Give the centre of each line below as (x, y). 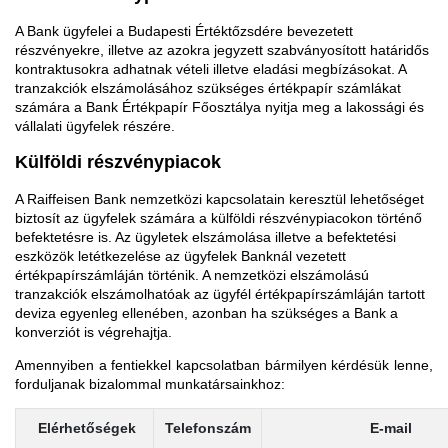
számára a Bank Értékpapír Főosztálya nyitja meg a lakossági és (219, 107)
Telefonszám (207, 428)
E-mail (391, 428)
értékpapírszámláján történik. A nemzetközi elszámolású (192, 275)
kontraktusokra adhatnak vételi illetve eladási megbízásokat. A (210, 69)
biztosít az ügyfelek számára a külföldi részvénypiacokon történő (218, 218)
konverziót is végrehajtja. (93, 332)
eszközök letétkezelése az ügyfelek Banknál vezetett (180, 256)
